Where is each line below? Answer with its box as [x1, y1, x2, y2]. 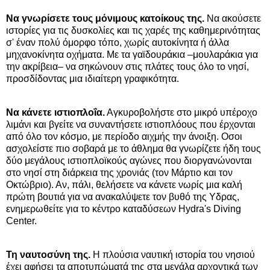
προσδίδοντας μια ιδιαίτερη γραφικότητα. [6, 73, 179, 84]
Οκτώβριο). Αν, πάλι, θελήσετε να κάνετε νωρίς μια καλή [6, 179, 242, 190]
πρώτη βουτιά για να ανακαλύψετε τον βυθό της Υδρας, [6, 191, 239, 202]
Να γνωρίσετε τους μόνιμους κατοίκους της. [6, 13, 204, 24]
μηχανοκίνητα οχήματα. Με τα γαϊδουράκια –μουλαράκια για [6, 49, 258, 60]
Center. [6, 215, 37, 226]
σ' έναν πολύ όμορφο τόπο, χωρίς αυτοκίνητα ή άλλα [6, 37, 229, 48]
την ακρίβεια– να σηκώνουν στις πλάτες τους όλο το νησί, [6, 61, 249, 72]
